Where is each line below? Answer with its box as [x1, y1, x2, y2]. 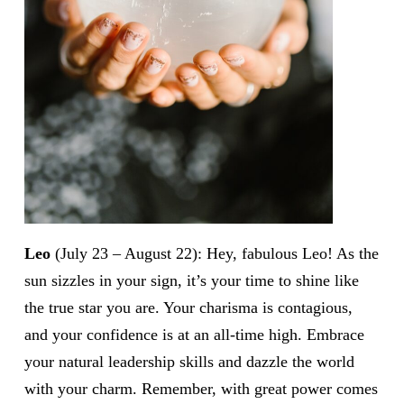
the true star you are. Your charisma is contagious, [23, 298, 353, 317]
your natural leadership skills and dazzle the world [23, 353, 354, 372]
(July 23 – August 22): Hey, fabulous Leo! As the [50, 244, 379, 263]
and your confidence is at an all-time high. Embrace [23, 326, 364, 344]
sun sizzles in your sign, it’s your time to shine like [23, 271, 359, 290]
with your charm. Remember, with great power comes [23, 380, 378, 399]
